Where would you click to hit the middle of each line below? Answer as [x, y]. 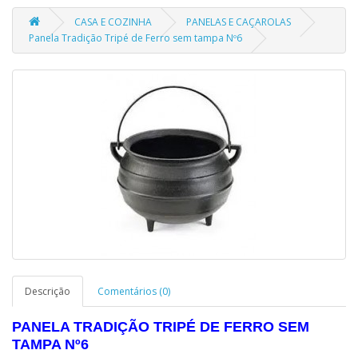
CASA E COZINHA [113, 22]
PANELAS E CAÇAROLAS [239, 22]
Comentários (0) [134, 291]
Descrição [48, 291]
